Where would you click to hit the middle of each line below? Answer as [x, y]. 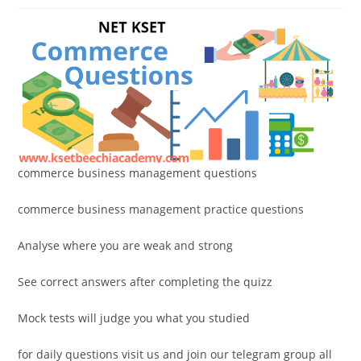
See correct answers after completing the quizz [145, 282]
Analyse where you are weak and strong [126, 246]
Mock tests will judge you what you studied [134, 318]
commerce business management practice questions [161, 210]
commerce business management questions [138, 173]
